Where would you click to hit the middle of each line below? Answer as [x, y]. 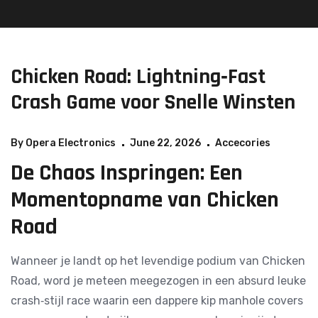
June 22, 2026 [165, 143]
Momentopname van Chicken [145, 200]
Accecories [243, 143]
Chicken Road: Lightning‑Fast [138, 77]
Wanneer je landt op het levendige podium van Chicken [158, 261]
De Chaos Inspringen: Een [127, 173]
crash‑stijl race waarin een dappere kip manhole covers [157, 301]
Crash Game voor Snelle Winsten [153, 102]
